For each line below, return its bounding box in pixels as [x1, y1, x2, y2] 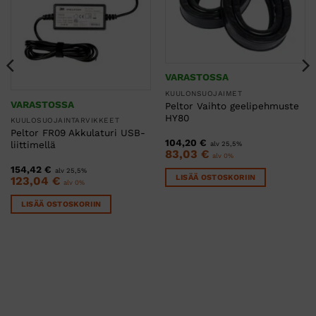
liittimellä [10, 139, 56, 151]
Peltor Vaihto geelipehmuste [164, 100, 299, 111]
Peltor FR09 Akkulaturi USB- [10, 127, 145, 139]
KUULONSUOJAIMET [164, 90, 243, 98]
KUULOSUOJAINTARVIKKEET [10, 116, 120, 125]
